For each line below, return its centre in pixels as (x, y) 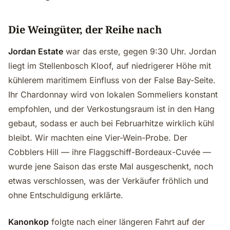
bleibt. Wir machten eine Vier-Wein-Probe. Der (98, 138)
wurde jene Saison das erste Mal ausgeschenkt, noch (111, 166)
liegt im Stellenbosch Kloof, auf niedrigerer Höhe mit (110, 66)
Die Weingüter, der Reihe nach (85, 30)
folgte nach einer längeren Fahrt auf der (127, 222)
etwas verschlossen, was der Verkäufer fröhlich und (108, 181)
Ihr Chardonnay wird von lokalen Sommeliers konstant (113, 94)
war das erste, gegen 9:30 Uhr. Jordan (140, 51)
